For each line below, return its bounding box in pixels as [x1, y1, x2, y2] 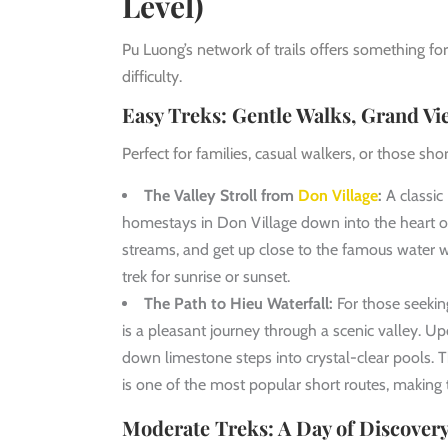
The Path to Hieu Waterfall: [144, 293, 333, 313]
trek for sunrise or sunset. [122, 266, 290, 286]
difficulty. [122, 66, 182, 86]
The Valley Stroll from [144, 185, 298, 205]
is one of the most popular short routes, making [122, 374, 446, 394]
